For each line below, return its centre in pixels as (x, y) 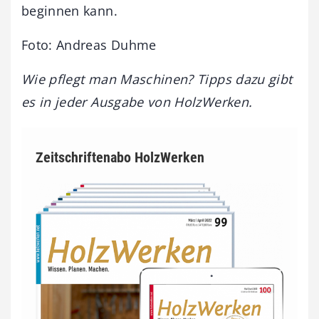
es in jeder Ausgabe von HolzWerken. (137, 101)
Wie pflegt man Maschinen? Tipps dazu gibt (157, 79)
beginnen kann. (69, 10)
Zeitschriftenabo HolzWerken (120, 157)
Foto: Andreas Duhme (89, 45)
